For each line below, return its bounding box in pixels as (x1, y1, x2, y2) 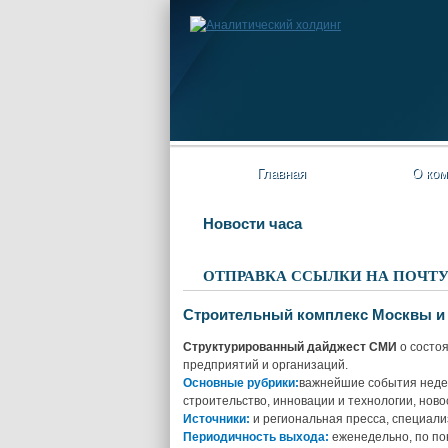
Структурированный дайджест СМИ (183, 340, 397, 354)
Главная (256, 166, 306, 181)
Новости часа (203, 215, 302, 232)
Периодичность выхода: (183, 430, 329, 444)
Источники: (183, 412, 250, 426)
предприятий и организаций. (183, 358, 348, 372)
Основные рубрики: (183, 376, 299, 390)
